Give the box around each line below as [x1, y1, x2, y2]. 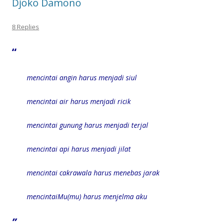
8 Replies [12, 22, 39, 32]
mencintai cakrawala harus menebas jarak [27, 168, 160, 178]
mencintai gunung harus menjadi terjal [27, 120, 148, 130]
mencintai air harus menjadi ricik [27, 97, 131, 107]
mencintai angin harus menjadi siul [27, 73, 137, 83]
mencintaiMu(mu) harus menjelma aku [27, 192, 147, 202]
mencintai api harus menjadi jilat [27, 144, 131, 154]
